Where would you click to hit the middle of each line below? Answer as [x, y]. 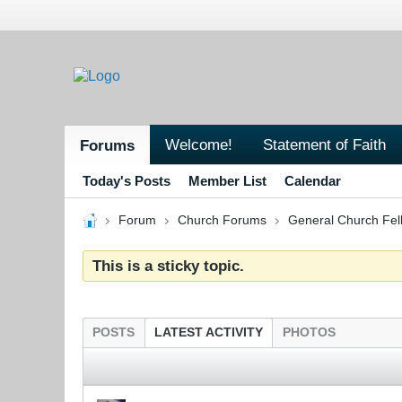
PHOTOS [309, 332]
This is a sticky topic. [168, 265]
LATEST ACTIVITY [209, 332]
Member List [227, 180]
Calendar [313, 180]
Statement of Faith [324, 144]
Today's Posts [127, 180]
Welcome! [199, 144]
